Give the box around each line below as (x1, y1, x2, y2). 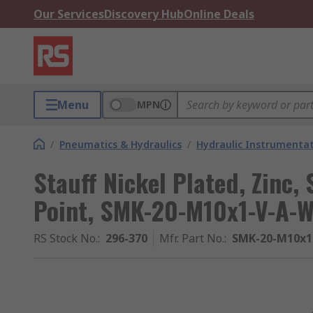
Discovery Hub (104, 6, 184, 22)
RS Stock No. (34, 231, 98, 246)
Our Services (34, 6, 104, 22)
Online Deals (184, 6, 254, 22)
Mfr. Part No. (159, 231, 224, 246)
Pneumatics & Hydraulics (59, 138, 182, 151)
